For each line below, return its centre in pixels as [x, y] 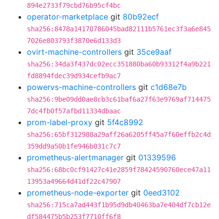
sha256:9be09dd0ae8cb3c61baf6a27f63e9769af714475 [119, 99]
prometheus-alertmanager [75, 157]
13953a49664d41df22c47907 [74, 181]
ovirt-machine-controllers [74, 52]
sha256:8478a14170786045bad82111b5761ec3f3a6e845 [119, 29]
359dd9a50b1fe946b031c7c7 [74, 146]
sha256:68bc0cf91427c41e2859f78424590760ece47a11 [119, 170]
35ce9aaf [154, 52]
